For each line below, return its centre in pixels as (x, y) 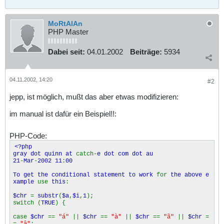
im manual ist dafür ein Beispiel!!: (63, 113)
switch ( (27, 203)
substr (48, 196)
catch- (86, 154)
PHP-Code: (28, 135)
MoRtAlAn (65, 23)
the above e (190, 175)
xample (25, 182)
